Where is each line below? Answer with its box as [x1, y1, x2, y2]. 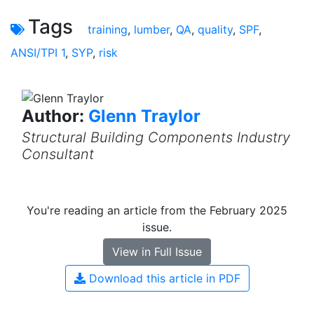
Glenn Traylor [88, 106, 200, 127]
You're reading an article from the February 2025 [27, 203, 287, 218]
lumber [134, 22, 170, 36]
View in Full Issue [112, 245, 202, 259]
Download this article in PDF [85, 271, 240, 286]
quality [198, 22, 233, 36]
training [88, 22, 128, 36]
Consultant [22, 146, 94, 163]
